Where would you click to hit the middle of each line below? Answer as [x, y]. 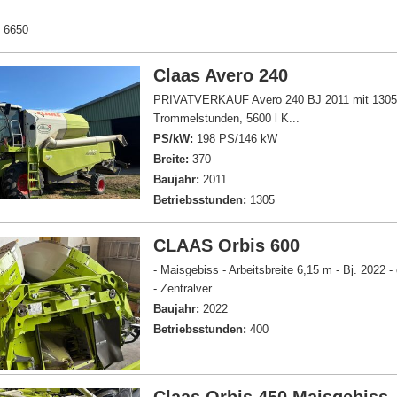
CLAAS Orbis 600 [227, 245]
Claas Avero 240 [221, 75]
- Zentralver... [188, 288]
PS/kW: [174, 139]
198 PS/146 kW [236, 139]
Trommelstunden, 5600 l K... [227, 118]
